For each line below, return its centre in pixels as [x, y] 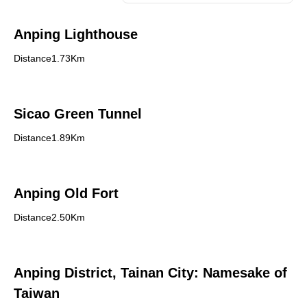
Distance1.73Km [49, 58]
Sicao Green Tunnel [78, 114]
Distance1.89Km [49, 138]
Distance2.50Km [49, 217]
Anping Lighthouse [76, 34]
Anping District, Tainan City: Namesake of [150, 273]
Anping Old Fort [66, 193]
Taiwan [37, 293]
